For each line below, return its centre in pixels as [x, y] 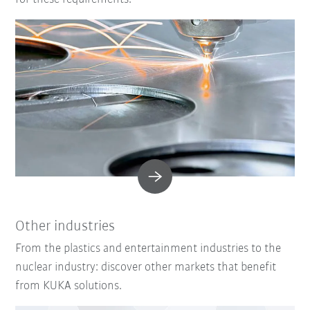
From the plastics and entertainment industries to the [148, 248]
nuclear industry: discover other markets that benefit [146, 267]
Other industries [65, 226]
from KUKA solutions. [69, 286]
